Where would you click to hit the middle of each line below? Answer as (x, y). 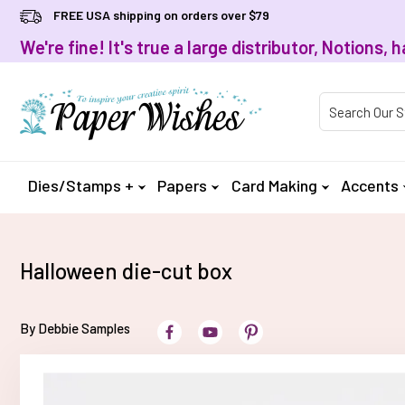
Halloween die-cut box (126, 271)
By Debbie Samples (75, 328)
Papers (183, 185)
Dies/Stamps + (80, 185)
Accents (370, 185)
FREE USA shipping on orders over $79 (161, 15)
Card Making (274, 185)
